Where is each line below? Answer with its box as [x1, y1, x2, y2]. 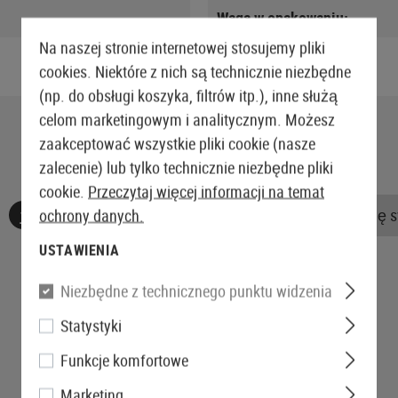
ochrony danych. [39, 204, 144, 226]
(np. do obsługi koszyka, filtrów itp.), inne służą [39, 84, 338, 106]
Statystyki [60, 314, 122, 336]
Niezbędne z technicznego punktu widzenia [60, 280, 332, 301]
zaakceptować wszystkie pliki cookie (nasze [39, 132, 315, 154]
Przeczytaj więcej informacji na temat [88, 180, 324, 202]
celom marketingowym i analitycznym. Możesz [39, 108, 335, 130]
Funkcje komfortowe [60, 349, 188, 370]
